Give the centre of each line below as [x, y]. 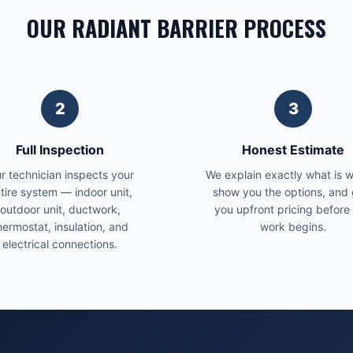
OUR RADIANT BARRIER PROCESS [176, 28]
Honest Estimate [293, 150]
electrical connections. [60, 244]
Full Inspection [60, 150]
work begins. [293, 227]
